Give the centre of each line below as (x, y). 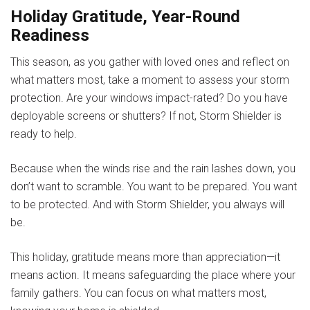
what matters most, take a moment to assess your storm (150, 80)
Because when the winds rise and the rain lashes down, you (153, 169)
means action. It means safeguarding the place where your (153, 275)
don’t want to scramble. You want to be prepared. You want (154, 187)
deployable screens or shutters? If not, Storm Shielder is (146, 116)
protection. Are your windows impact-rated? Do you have (149, 98)
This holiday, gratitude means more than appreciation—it (145, 257)
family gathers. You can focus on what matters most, (138, 293)
